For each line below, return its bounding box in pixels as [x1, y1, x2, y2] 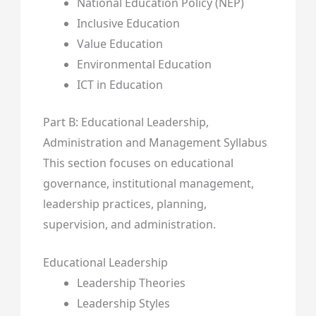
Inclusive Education [76, 15, 180, 31]
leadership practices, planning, [42, 195, 207, 212]
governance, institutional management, [42, 175, 254, 191]
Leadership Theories [76, 275, 186, 291]
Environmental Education [76, 56, 212, 72]
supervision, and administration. [42, 216, 216, 232]
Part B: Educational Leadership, [42, 114, 209, 130]
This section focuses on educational [42, 154, 233, 171]
